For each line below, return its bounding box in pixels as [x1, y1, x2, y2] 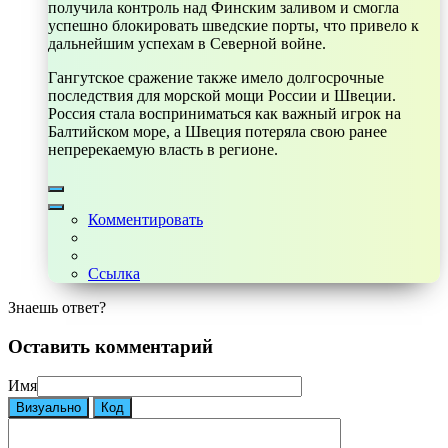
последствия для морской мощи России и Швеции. [48, 86, 396, 104]
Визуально [16, 400, 81, 416]
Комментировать [88, 210, 203, 228]
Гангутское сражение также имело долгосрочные [48, 68, 384, 86]
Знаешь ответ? [8, 298, 106, 316]
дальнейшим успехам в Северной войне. [48, 34, 326, 52]
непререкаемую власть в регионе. [48, 140, 278, 158]
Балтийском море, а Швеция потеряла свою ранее [48, 122, 387, 140]
